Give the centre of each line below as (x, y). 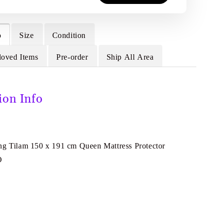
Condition (69, 35)
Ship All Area (130, 57)
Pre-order (72, 57)
